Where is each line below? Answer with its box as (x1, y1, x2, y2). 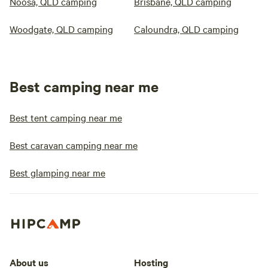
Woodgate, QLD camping (10, 22, 113, 36)
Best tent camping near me (10, 111, 122, 124)
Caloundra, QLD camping (134, 22, 239, 36)
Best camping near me (10, 77, 159, 96)
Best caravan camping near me (10, 138, 138, 152)
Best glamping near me (10, 166, 105, 179)
